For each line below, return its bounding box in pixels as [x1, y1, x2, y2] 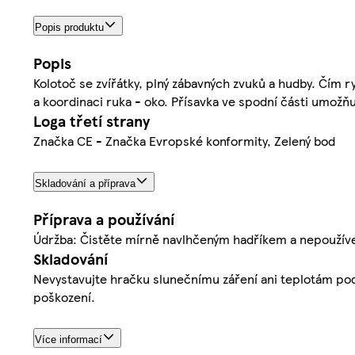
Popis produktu [35, 21, 104, 34]
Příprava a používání [33, 208, 174, 230]
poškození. [33, 287, 95, 306]
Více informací [35, 333, 102, 345]
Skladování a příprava [35, 177, 136, 189]
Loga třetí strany [33, 110, 150, 132]
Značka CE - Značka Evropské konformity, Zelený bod [33, 132, 335, 151]
